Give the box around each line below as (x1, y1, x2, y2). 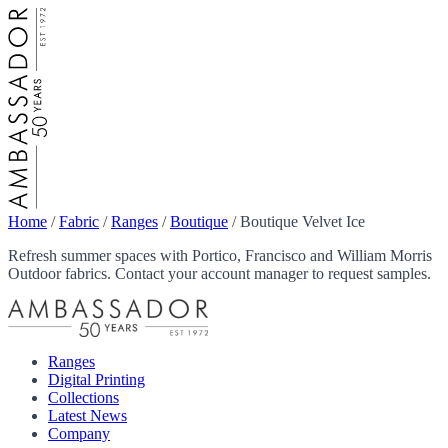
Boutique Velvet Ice (240, 212, 365, 230)
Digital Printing (48, 371, 145, 389)
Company (48, 425, 110, 443)
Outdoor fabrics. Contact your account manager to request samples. (8, 264, 431, 282)
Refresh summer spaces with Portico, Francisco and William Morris (8, 246, 432, 264)
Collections (48, 389, 119, 407)
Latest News (48, 407, 127, 425)
